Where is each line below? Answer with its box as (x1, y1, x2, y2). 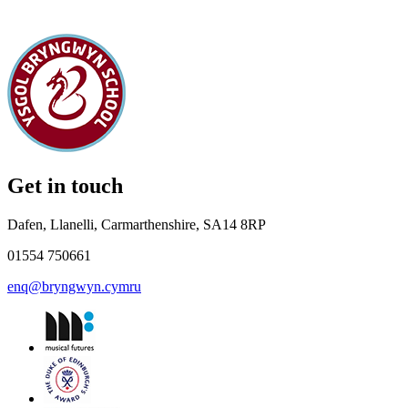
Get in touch (7, 174, 123, 199)
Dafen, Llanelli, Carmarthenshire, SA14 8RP (7, 217, 266, 233)
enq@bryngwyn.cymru (7, 279, 141, 295)
